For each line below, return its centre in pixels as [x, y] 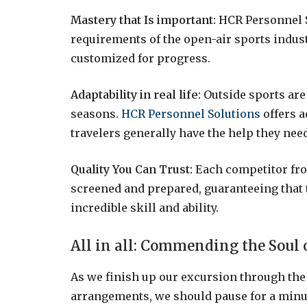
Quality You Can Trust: [132, 169]
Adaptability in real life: [136, 94]
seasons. [96, 113]
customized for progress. [140, 59]
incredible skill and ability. [145, 207]
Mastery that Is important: [145, 20]
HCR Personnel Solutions [191, 113]
